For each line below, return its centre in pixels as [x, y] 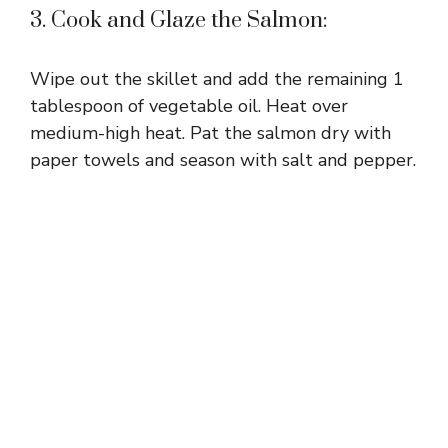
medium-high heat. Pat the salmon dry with [210, 133]
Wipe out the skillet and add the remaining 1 [217, 79]
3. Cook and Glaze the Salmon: [179, 21]
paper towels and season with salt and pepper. [223, 160]
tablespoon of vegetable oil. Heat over [189, 106]
